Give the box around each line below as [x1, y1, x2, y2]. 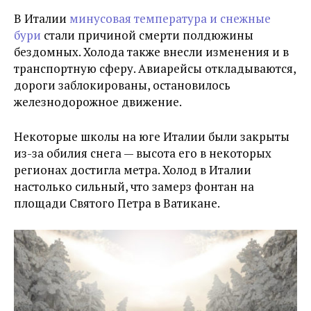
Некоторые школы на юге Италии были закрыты [14, 128, 289, 145]
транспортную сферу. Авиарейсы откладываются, [14, 60, 296, 77]
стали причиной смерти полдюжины [41, 27, 253, 44]
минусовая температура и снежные [67, 10, 271, 27]
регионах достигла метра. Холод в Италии [14, 162, 251, 178]
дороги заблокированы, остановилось [14, 77, 230, 94]
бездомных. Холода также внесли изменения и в [14, 44, 289, 60]
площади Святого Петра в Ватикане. [14, 195, 220, 212]
